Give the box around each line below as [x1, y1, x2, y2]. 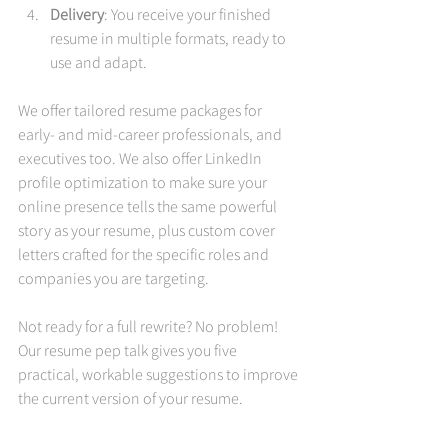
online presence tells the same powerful [18, 196, 280, 217]
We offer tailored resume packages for [18, 100, 265, 121]
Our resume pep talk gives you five [18, 340, 240, 361]
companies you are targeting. [18, 268, 209, 289]
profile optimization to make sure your [18, 172, 270, 193]
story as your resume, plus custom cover [18, 220, 278, 241]
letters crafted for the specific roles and [18, 244, 272, 265]
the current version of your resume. [18, 388, 243, 409]
